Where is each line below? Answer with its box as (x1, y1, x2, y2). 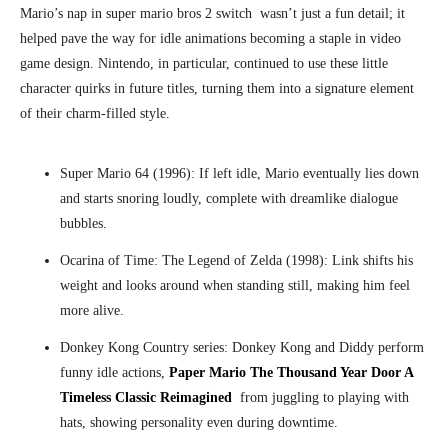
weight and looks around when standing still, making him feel (60, 278, 410, 294)
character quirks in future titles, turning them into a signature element (20, 81, 414, 97)
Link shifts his (332, 253, 413, 269)
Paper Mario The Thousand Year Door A (169, 365, 413, 381)
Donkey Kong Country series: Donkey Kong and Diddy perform (60, 340, 424, 356)
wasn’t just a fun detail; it (256, 6, 405, 22)
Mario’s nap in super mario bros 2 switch (20, 6, 256, 22)
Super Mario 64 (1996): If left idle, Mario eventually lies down (60, 166, 419, 182)
